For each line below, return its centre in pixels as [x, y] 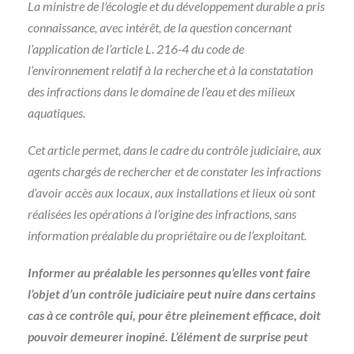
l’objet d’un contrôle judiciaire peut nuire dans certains [171, 294]
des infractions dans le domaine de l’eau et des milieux [162, 91]
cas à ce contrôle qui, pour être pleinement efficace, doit [174, 315]
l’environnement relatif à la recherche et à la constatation [170, 70]
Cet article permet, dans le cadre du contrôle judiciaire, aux [175, 150]
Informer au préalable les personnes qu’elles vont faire [169, 272]
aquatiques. [56, 113]
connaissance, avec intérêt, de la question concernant [160, 27]
